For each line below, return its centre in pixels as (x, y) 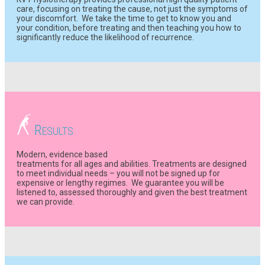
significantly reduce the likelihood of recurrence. (105, 37)
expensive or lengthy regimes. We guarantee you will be (120, 182)
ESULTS (58, 131)
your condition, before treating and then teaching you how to (129, 28)
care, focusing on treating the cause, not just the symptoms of (132, 9)
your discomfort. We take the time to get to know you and (124, 18)
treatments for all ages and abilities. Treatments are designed (132, 164)
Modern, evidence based (62, 154)
